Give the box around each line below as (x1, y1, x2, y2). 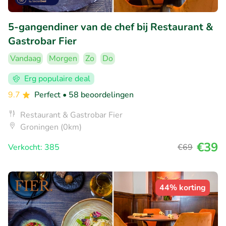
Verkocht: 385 (8, 142, 60, 153)
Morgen (49, 53, 77, 65)
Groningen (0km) (20, 122, 82, 133)
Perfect (34, 89, 63, 101)
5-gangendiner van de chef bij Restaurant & (8, 20, 213, 34)
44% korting (159, 182, 206, 194)
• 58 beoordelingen (63, 89, 134, 101)
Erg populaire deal (24, 73, 90, 85)
